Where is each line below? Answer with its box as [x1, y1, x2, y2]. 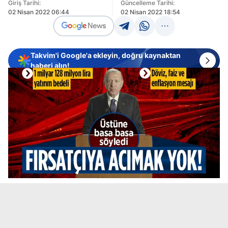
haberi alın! [31, 61, 70, 70]
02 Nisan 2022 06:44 [8, 8, 69, 16]
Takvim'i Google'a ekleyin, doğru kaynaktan [31, 51, 181, 60]
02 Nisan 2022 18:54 [120, 8, 180, 16]
